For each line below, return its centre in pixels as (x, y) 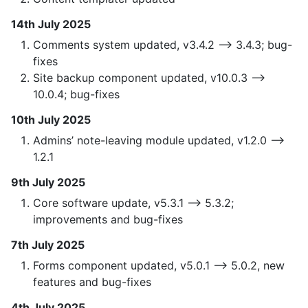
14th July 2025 (51, 24)
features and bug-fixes (92, 282)
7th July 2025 (48, 245)
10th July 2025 (51, 120)
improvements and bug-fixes (108, 220)
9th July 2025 (48, 183)
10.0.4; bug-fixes (76, 95)
